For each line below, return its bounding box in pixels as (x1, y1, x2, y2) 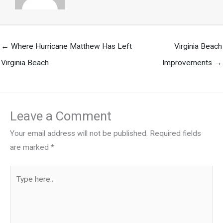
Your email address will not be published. (10, 129, 148, 138)
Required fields (150, 129, 201, 138)
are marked (10, 143, 51, 152)
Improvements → (162, 58, 222, 67)
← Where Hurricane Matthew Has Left (1, 41, 132, 51)
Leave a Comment (10, 109, 111, 124)
